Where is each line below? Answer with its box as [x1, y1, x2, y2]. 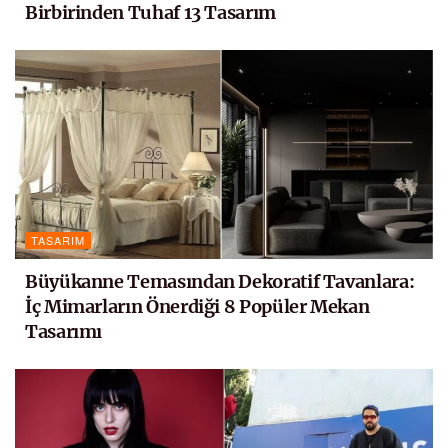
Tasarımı [25, 320, 103, 344]
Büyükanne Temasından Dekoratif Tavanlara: [25, 270, 415, 294]
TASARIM [31, 232, 85, 249]
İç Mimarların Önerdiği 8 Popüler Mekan [25, 295, 370, 319]
